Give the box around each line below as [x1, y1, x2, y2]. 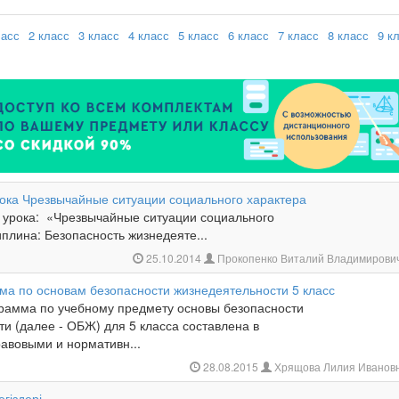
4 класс [128, 27, 169, 44]
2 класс [28, 27, 69, 44]
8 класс [328, 27, 369, 44]
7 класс [278, 27, 319, 44]
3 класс [78, 27, 119, 44]
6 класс [228, 27, 269, 44]
